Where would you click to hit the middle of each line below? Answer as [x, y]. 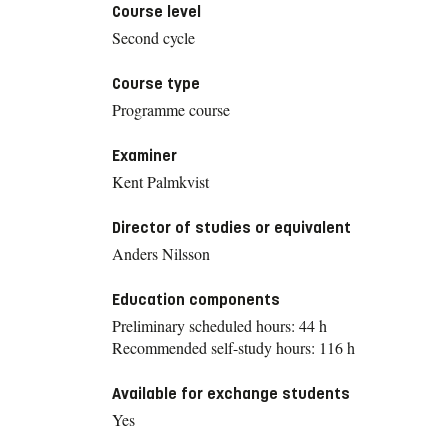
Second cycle [153, 37]
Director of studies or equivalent [231, 227]
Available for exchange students [231, 393]
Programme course [171, 109]
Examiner [144, 155]
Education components [196, 299]
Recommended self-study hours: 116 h [233, 347]
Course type [156, 83]
